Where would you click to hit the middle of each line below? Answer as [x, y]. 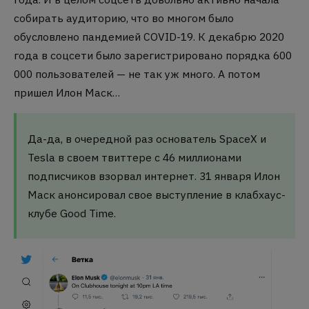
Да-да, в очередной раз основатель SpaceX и [147, 138]
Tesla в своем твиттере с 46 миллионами [134, 157]
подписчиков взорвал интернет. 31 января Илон [153, 176]
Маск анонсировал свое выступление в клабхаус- [156, 194]
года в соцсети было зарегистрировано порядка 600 [153, 56]
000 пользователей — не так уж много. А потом [137, 74]
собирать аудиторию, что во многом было [124, 18]
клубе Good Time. [71, 213]
